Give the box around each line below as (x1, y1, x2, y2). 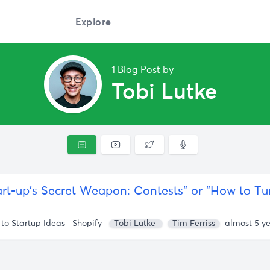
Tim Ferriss (172, 219, 215, 228)
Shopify (72, 219, 104, 228)
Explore (75, 16, 111, 28)
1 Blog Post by (111, 65, 174, 75)
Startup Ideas (11, 219, 67, 228)
